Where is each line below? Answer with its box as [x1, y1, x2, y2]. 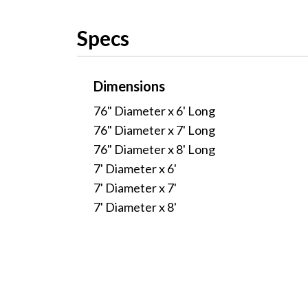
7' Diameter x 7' [93, 180, 179, 195]
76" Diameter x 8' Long [93, 142, 217, 157]
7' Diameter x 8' [93, 199, 179, 214]
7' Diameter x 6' [93, 161, 179, 176]
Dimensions [93, 78, 165, 94]
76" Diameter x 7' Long [93, 122, 217, 137]
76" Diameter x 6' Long [93, 103, 217, 118]
